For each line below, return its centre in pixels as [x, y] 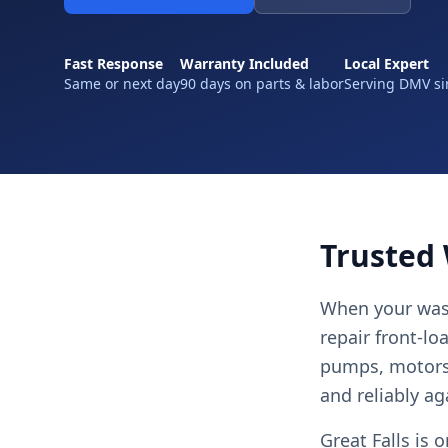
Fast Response [113, 63]
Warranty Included [244, 63]
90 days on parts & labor [262, 83]
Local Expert [386, 63]
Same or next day [122, 83]
